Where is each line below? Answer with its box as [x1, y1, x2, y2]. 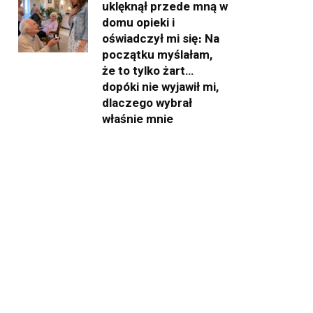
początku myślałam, [102, 47, 212, 61]
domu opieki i [102, 15, 175, 29]
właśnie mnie [102, 111, 173, 126]
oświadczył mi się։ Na [102, 31, 219, 45]
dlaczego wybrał [102, 95, 192, 110]
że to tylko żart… [102, 63, 194, 78]
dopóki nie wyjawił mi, [102, 79, 219, 94]
